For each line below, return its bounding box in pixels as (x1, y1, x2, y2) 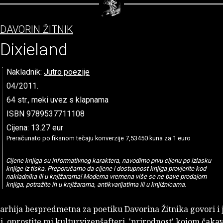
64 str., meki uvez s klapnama (6, 95, 109, 105)
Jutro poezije (44, 67, 90, 77)
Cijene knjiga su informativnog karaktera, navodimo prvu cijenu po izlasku (5, 156, 211, 164)
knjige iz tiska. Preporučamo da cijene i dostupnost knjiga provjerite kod (5, 164, 206, 172)
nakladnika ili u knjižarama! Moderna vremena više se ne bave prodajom (5, 172, 207, 180)
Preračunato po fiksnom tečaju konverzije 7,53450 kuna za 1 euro (6, 134, 191, 142)
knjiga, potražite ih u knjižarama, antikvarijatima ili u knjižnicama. (5, 180, 186, 188)
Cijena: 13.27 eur (6, 122, 63, 132)
